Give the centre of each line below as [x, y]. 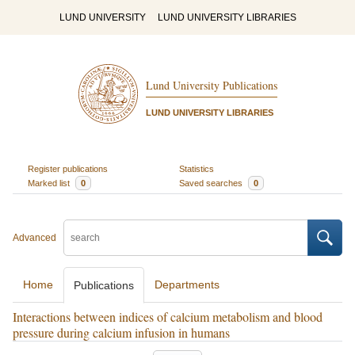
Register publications [67, 168]
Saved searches [212, 183]
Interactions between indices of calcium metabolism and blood [168, 317]
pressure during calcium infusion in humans [121, 332]
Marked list [50, 183]
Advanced [34, 238]
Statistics [197, 168]
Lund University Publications [211, 86]
